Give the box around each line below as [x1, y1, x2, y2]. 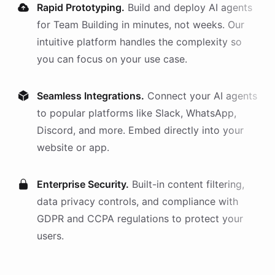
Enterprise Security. [37, 178, 129, 190]
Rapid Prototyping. [37, 1, 125, 14]
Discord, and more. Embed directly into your [37, 124, 244, 136]
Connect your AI [147, 90, 226, 102]
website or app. [37, 141, 109, 153]
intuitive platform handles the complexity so [37, 36, 242, 48]
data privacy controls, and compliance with [37, 195, 238, 207]
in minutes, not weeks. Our [118, 18, 244, 31]
